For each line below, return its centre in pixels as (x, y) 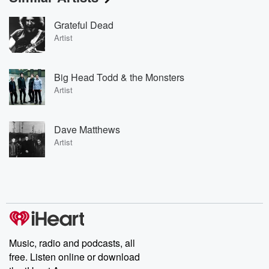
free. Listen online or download (74, 257)
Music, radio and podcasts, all (72, 243)
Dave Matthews (87, 129)
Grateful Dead (84, 25)
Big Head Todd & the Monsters (119, 77)
